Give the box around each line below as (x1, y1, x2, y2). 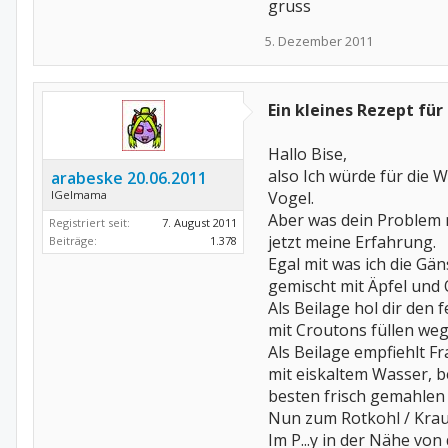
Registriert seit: (49, 215, 130, 230)
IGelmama (51, 187, 107, 202)
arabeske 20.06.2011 (51, 167, 207, 189)
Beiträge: (49, 233, 97, 248)
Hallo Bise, (268, 143, 347, 165)
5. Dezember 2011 (265, 32, 373, 50)
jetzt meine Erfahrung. (268, 231, 436, 253)
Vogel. (268, 187, 314, 209)
